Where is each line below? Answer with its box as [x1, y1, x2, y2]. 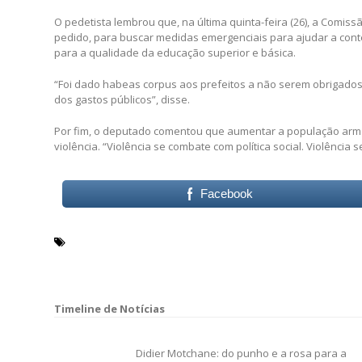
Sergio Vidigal [70, 252, 146, 267]
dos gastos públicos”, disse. [54, 91, 191, 107]
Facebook [200, 186, 254, 200]
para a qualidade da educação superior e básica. [54, 44, 297, 60]
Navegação [53, 314, 143, 337]
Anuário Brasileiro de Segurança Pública [70, 233, 288, 248]
